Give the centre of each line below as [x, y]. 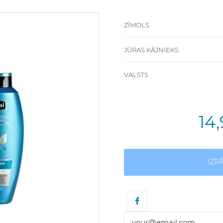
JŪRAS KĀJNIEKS [151, 50]
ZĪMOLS [137, 25]
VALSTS [136, 74]
